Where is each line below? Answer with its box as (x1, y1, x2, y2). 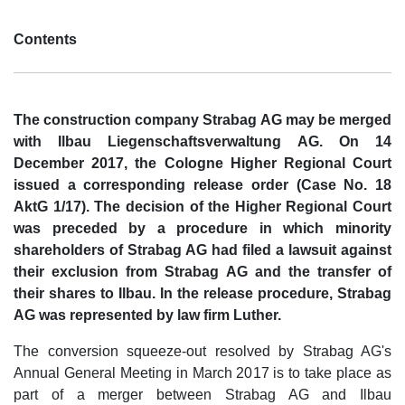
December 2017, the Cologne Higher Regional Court (14, 155, 391, 172)
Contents (14, 32, 77, 48)
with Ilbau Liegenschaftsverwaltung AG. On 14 (14, 134, 391, 150)
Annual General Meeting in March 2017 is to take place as (14, 365, 391, 381)
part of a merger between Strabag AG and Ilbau (14, 387, 391, 403)
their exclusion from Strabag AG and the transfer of (14, 264, 391, 280)
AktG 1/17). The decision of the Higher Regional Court (14, 199, 391, 215)
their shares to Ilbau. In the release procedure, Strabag (14, 286, 391, 302)
